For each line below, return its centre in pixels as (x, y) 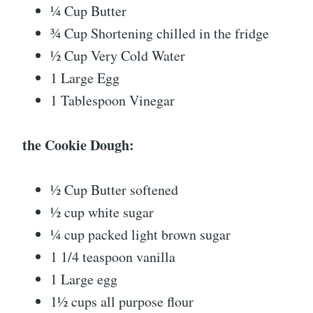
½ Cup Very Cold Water (118, 56)
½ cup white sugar (102, 212)
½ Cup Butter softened (114, 190)
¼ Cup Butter (88, 11)
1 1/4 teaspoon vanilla (113, 257)
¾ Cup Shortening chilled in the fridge (160, 33)
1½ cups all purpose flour (122, 301)
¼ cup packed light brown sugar (140, 234)
